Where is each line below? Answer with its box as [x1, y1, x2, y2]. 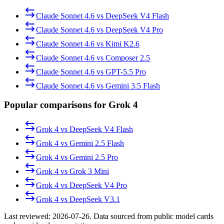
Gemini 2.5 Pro [69, 153, 118, 162]
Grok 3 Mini [69, 167, 109, 176]
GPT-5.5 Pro [105, 67, 146, 76]
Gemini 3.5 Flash [105, 81, 160, 90]
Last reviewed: [4, 212, 52, 221]
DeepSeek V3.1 [69, 195, 120, 204]
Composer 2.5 [105, 53, 150, 62]
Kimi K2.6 [105, 39, 139, 48]
